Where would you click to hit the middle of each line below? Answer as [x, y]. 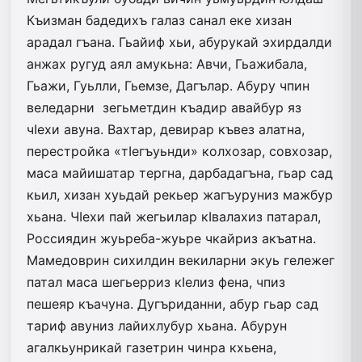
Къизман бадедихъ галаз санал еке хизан [159, 20]
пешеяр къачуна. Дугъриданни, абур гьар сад [173, 303]
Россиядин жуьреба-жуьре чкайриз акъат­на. [171, 238]
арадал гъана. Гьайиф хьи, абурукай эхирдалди [179, 42]
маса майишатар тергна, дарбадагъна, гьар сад [180, 173]
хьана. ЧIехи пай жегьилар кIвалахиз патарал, [174, 216]
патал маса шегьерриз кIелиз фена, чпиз [156, 282]
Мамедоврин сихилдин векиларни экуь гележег [181, 260]
